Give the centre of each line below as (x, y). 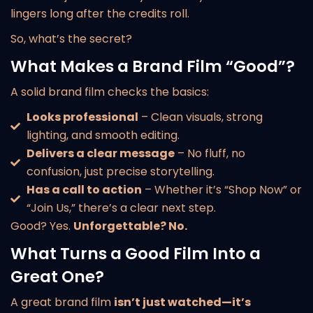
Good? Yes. (42, 226)
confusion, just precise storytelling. (120, 172)
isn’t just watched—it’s (182, 302)
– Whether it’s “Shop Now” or (221, 190)
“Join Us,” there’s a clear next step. (121, 208)
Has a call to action (84, 190)
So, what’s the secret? (71, 39)
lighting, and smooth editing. (103, 135)
